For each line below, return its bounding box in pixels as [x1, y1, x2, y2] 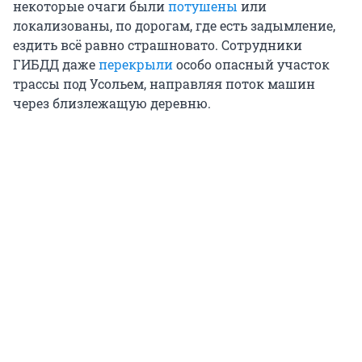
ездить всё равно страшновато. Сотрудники [13, 36, 302, 54]
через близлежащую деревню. [13, 95, 211, 112]
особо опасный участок [173, 56, 330, 74]
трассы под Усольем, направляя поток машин [13, 75, 315, 93]
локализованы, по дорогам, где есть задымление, [13, 17, 335, 35]
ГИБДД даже [13, 56, 99, 74]
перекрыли [99, 56, 173, 74]
